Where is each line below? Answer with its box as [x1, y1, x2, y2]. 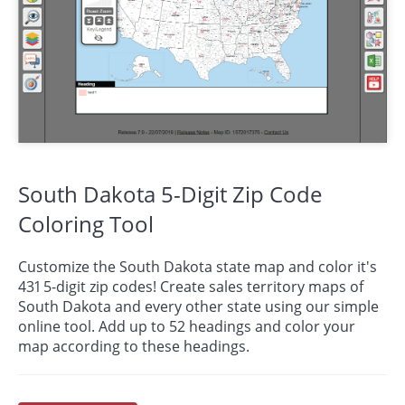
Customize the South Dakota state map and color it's [18, 257, 377, 278]
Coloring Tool [18, 209, 154, 240]
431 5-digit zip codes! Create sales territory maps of [18, 277, 363, 297]
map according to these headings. [18, 336, 250, 357]
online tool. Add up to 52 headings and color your [18, 316, 355, 337]
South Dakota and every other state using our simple [18, 297, 379, 317]
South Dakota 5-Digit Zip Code [18, 179, 322, 210]
